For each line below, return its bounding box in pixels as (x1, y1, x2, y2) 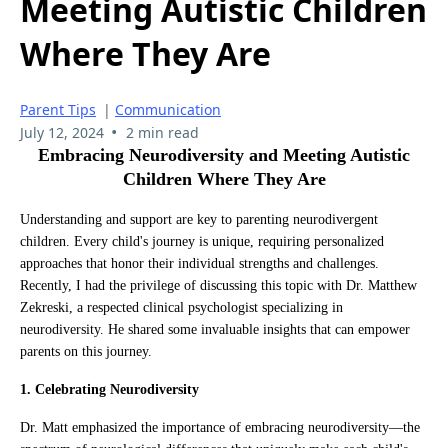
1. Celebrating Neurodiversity (20, 381, 199, 397)
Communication (115, 99, 221, 119)
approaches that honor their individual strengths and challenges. (20, 255, 379, 271)
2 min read (125, 122, 199, 142)
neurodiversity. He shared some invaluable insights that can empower (20, 321, 410, 337)
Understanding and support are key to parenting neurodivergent (20, 211, 378, 227)
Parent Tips (20, 99, 96, 119)
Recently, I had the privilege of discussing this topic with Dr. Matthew (20, 277, 417, 293)
